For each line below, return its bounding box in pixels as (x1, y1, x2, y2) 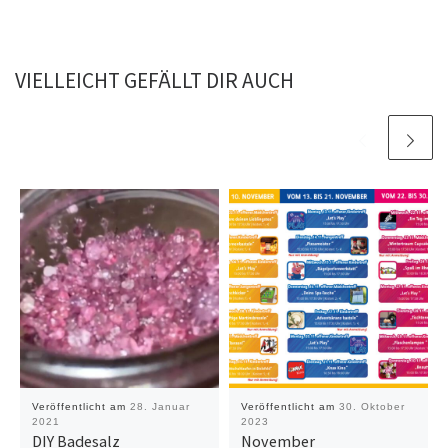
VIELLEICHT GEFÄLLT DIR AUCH (15, 67, 294, 95)
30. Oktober (338, 401, 405, 413)
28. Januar (129, 401, 190, 413)
